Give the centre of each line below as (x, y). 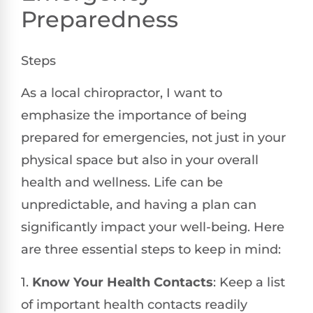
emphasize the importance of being (134, 116)
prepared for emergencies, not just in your (153, 138)
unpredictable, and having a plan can (139, 205)
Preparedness (100, 19)
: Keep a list (249, 282)
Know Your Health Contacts (123, 282)
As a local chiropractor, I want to (122, 93)
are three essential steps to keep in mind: (151, 250)
